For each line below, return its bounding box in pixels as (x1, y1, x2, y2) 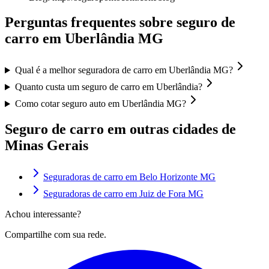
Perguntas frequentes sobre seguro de (5, 14, 235, 31)
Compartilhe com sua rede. (5, 229, 106, 240)
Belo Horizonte (139, 172, 198, 183)
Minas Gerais (5, 138, 88, 154)
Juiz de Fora (139, 189, 186, 199)
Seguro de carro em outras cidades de (5, 121, 236, 138)
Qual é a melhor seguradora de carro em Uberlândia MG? (14, 65, 233, 76)
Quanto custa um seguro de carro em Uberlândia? (14, 82, 202, 92)
